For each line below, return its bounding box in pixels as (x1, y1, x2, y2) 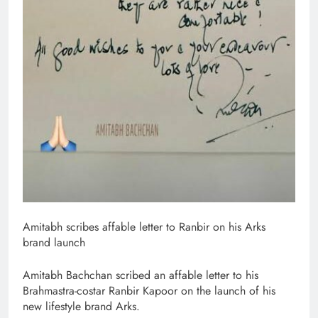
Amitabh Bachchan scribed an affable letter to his (23, 266, 258, 283)
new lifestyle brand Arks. (23, 297, 140, 314)
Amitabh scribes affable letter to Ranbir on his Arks (23, 218, 265, 235)
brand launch (23, 234, 85, 251)
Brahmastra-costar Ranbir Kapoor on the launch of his (23, 282, 275, 299)
